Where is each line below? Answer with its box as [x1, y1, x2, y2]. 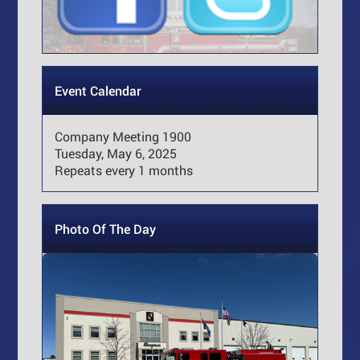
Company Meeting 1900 [55, 127, 192, 145]
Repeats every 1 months [55, 161, 194, 178]
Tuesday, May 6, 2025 [55, 144, 178, 162]
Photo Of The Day [55, 219, 157, 237]
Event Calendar [55, 81, 142, 99]
